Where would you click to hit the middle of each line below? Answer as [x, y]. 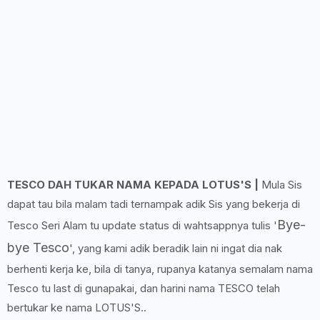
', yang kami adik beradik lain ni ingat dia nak [176, 248]
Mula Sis [282, 185]
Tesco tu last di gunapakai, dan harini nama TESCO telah [144, 288]
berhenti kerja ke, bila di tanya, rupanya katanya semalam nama [160, 269]
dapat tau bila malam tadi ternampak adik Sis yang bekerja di [154, 204]
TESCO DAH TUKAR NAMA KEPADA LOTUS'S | [134, 185]
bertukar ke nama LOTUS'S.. [77, 307]
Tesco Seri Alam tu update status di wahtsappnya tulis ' [142, 225]
